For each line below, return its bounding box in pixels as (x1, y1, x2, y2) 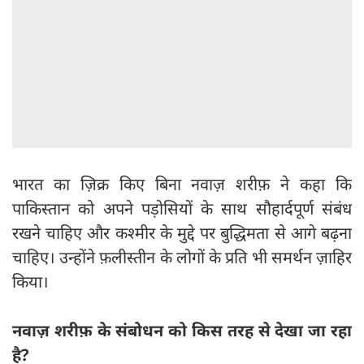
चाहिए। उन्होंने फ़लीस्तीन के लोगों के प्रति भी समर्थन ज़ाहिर (12, 246, 352, 269)
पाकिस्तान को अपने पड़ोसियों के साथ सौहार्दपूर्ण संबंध (12, 197, 352, 220)
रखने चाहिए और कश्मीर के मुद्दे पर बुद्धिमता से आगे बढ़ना (12, 222, 352, 245)
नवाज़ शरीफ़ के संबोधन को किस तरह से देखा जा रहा (12, 319, 352, 342)
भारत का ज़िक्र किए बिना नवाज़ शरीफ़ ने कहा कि (12, 173, 352, 196)
